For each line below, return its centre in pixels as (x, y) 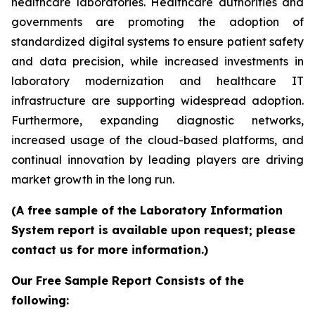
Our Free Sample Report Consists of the (128, 281)
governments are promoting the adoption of (157, 22)
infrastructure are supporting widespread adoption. (157, 101)
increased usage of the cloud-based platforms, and (157, 140)
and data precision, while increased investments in (157, 62)
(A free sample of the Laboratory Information (147, 211)
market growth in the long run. (93, 180)
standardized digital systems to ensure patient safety (157, 42)
